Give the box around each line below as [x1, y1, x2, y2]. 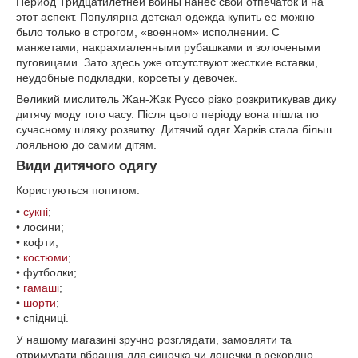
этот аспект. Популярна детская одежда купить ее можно [16, 10, 315, 24]
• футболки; [16, 266, 77, 280]
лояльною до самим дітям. [16, 138, 157, 152]
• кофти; [16, 236, 58, 249]
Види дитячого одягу [16, 158, 157, 174]
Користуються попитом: [16, 184, 140, 197]
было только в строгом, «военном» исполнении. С [16, 26, 280, 39]
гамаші [23, 281, 59, 295]
